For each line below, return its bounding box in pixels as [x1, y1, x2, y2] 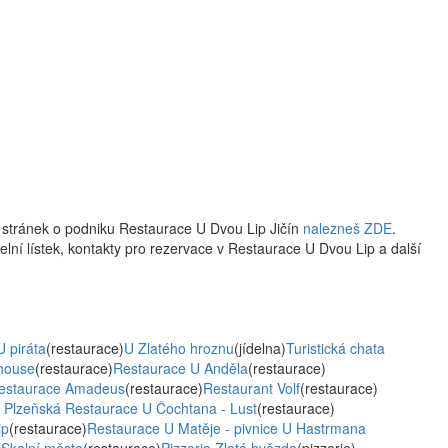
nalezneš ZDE [303, 218, 392, 238]
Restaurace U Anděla [113, 358, 248, 378]
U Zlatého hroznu [124, 338, 234, 358]
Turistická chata [286, 338, 385, 358]
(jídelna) [234, 338, 286, 358]
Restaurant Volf [203, 378, 300, 398]
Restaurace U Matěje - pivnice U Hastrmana [87, 418, 366, 438]
